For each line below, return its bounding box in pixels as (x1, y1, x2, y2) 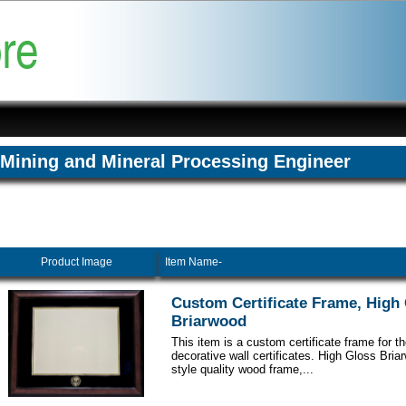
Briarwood (171, 313, 246, 331)
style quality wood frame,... (171, 362, 314, 377)
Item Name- (165, 256, 222, 269)
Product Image (40, 256, 112, 269)
